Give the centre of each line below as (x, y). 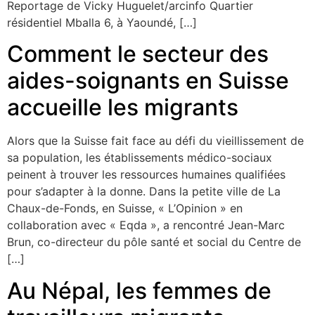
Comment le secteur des (138, 54)
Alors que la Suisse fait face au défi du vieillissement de (155, 141)
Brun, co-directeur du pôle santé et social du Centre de (154, 242)
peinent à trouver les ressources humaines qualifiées (146, 175)
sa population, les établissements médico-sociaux (140, 158)
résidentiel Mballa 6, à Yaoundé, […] (102, 22)
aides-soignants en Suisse (148, 81)
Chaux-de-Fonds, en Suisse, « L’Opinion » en (125, 208)
